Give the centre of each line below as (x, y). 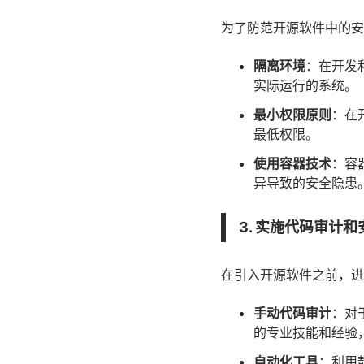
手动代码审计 (292, 313)
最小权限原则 (292, 115)
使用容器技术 (292, 163)
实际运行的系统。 (305, 85)
